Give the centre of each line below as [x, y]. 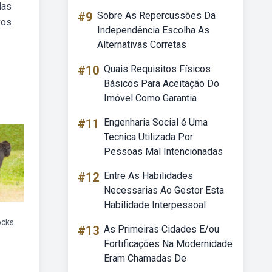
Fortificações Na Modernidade [168, 244]
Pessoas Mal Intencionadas [163, 151]
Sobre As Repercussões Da [156, 15]
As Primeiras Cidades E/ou [161, 229]
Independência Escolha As [153, 30]
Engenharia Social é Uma [156, 122]
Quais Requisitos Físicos [157, 69]
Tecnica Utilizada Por [148, 137]
